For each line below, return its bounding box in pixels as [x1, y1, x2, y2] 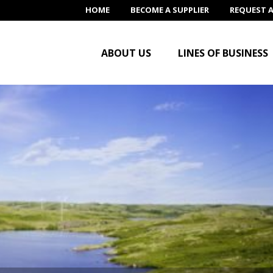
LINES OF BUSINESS [178, 46, 268, 60]
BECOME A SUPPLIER [130, 4, 209, 15]
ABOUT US [101, 46, 151, 60]
